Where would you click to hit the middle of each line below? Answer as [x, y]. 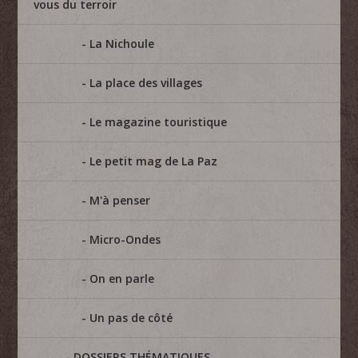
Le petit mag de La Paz [154, 161]
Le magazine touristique [159, 121]
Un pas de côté [131, 317]
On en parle [122, 278]
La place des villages [146, 82]
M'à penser [120, 200]
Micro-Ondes [125, 239]
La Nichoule [122, 43]
